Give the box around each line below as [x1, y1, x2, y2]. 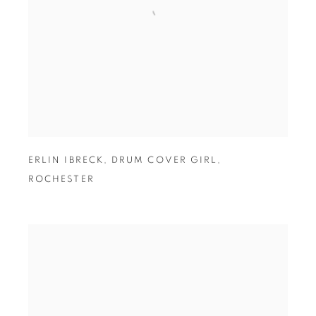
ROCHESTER [28, 174, 95, 184]
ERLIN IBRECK [28, 155, 104, 165]
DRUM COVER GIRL [111, 155, 218, 165]
